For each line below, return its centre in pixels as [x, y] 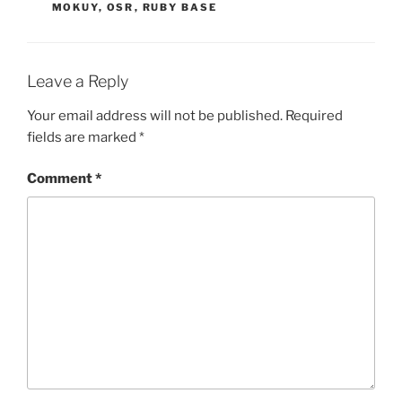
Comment [61, 179]
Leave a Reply [78, 82]
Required [314, 115]
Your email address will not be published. [155, 115]
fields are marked [83, 137]
